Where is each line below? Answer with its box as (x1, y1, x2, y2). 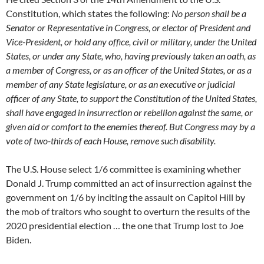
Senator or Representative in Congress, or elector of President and (6, 22, 250, 34)
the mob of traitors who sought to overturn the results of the (6, 206, 250, 217)
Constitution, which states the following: (6, 8, 171, 19)
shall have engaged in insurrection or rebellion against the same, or (6, 107, 253, 118)
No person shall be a (171, 8, 246, 19)
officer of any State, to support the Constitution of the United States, (6, 93, 257, 104)
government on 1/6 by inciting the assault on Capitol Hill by (6, 192, 245, 203)
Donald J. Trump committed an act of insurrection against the (6, 177, 252, 189)
